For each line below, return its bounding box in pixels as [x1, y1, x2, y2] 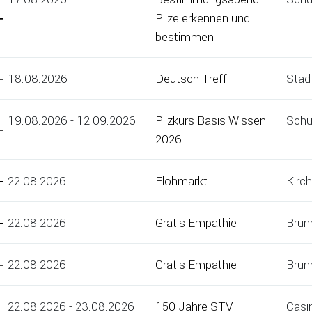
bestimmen [155, 29, 214, 45]
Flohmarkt [155, 173, 208, 189]
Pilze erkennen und [155, 10, 250, 26]
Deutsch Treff [155, 70, 227, 87]
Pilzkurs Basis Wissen [155, 112, 266, 129]
